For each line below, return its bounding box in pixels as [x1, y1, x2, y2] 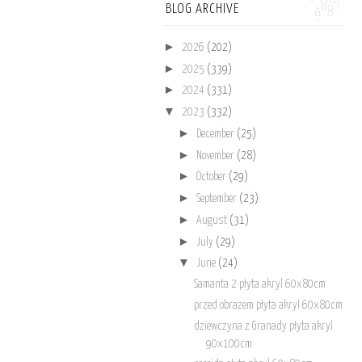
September [196, 193, 239, 205]
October [196, 171, 229, 183]
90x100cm [205, 338, 252, 350]
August [196, 214, 229, 226]
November [196, 149, 237, 162]
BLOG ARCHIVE [166, 2, 239, 16]
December [196, 128, 237, 140]
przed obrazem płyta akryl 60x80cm [193, 299, 343, 311]
